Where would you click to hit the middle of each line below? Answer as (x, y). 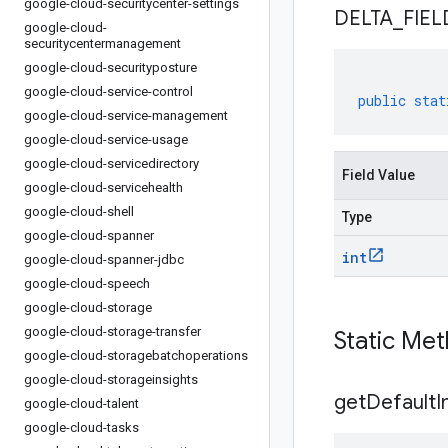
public (382, 100)
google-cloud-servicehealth (103, 187)
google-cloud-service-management (126, 115)
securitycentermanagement (102, 43)
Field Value (378, 175)
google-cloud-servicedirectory (111, 163)
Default (401, 402)
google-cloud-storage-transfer (112, 331)
